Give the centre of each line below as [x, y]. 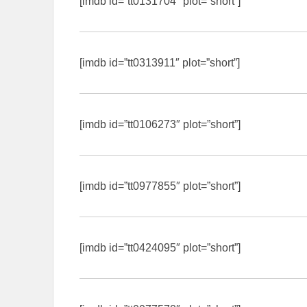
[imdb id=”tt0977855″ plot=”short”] [160, 186]
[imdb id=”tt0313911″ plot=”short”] [160, 62]
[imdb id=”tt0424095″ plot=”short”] [160, 247]
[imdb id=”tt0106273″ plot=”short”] [160, 124]
